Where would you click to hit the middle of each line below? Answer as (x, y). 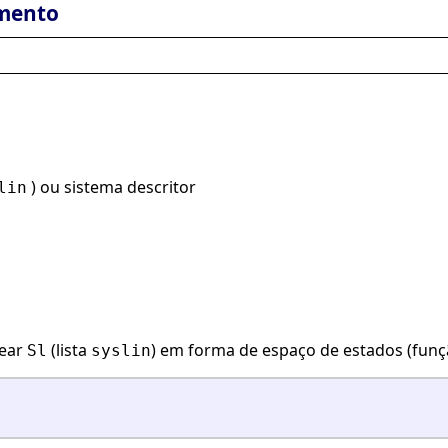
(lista (69, 350)
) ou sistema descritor (111, 187)
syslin (121, 351)
